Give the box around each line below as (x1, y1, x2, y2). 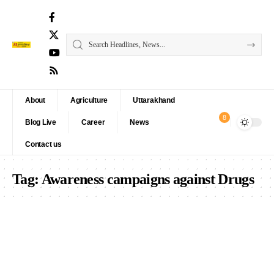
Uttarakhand (133, 96, 175, 105)
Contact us (25, 140, 62, 149)
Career (81, 118, 105, 127)
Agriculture (70, 96, 108, 105)
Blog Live (25, 118, 56, 127)
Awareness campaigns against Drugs (41, 171, 254, 187)
